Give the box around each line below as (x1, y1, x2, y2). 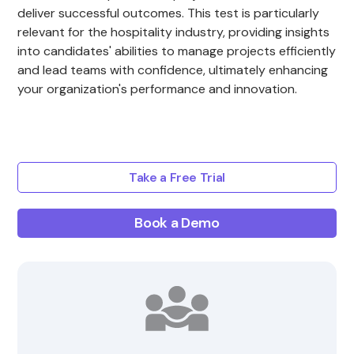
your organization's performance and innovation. (17, 81, 298, 97)
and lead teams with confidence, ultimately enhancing (17, 62, 329, 78)
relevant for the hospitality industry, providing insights (17, 24, 330, 40)
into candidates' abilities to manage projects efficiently (17, 43, 337, 59)
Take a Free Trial (129, 169, 225, 186)
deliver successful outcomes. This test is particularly (17, 5, 320, 21)
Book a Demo (134, 213, 220, 232)
